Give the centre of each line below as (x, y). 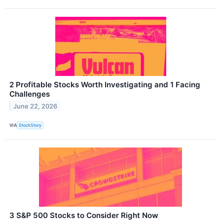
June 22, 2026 (36, 106)
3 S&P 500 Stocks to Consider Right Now (84, 215)
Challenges (30, 94)
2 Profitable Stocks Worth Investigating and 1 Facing (105, 84)
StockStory (30, 125)
